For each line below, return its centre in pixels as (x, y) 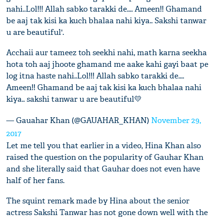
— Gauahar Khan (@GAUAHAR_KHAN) (79, 121)
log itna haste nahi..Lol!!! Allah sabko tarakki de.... (95, 76)
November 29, (176, 121)
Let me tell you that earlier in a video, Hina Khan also (104, 146)
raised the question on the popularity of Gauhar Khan (105, 157)
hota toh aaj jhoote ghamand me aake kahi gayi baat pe (108, 64)
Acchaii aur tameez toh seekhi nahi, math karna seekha (107, 53)
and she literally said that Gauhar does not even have (103, 169)
